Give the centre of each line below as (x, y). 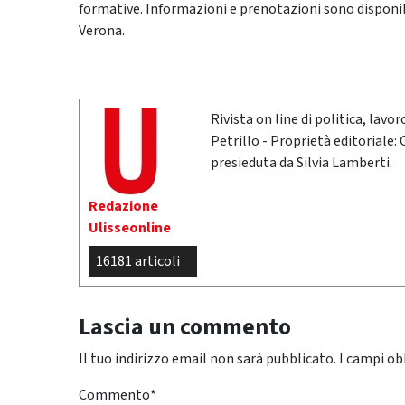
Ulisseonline (130, 227)
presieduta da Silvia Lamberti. (301, 162)
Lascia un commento (185, 327)
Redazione (123, 206)
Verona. (102, 30)
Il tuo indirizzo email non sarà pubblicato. (207, 358)
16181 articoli (138, 261)
